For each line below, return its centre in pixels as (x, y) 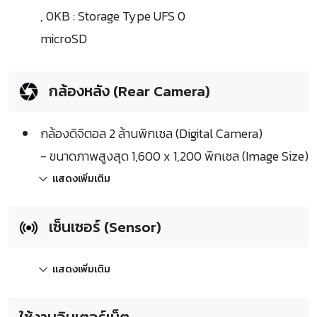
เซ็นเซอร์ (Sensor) (103, 227)
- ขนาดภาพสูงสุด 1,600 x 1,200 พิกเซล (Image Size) (174, 156)
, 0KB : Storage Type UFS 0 (113, 16)
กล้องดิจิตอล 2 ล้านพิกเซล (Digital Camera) (151, 134)
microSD (64, 39)
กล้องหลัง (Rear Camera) (128, 91)
